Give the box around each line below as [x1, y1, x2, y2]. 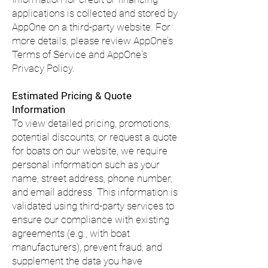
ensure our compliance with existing [12, 214, 169, 226]
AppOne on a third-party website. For [12, 21, 170, 33]
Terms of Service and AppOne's [12, 48, 147, 60]
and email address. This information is [12, 186, 178, 198]
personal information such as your [12, 159, 160, 170]
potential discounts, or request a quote [12, 131, 177, 143]
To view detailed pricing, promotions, [12, 117, 170, 129]
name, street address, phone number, [12, 172, 172, 184]
